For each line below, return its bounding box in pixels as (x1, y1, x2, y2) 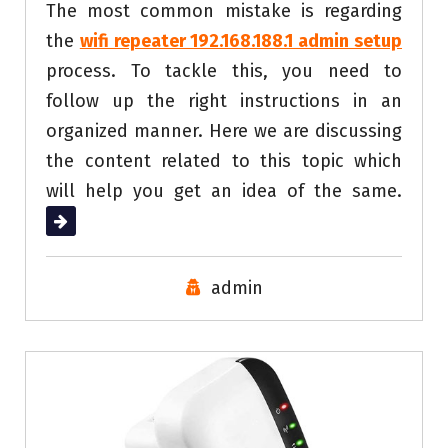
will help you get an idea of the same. (46, 180, 402, 203)
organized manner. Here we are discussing (46, 120, 402, 143)
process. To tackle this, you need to (46, 60, 402, 83)
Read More (46, 210, 133, 233)
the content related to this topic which (46, 150, 402, 173)
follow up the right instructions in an (46, 90, 402, 113)
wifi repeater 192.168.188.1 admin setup (79, 30, 403, 53)
